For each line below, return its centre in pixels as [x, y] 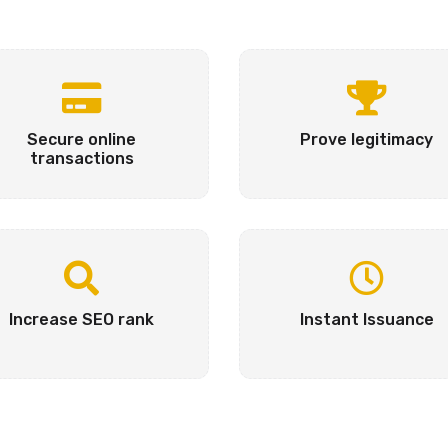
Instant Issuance [366, 319]
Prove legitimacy [366, 139]
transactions [81, 158]
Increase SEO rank [81, 319]
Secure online [81, 139]
